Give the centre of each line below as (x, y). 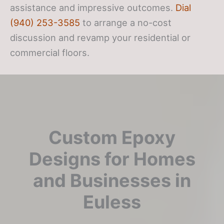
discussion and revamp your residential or (100, 38)
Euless (112, 202)
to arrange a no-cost (126, 23)
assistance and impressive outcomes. (93, 8)
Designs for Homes (112, 159)
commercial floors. (50, 53)
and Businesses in (112, 181)
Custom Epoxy (112, 138)
